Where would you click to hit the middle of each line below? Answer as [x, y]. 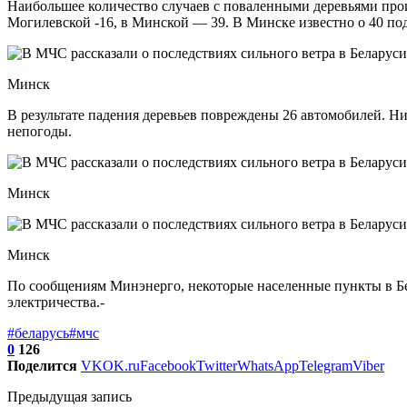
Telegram [326, 365]
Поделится [42, 365]
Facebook [168, 365]
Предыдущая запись [69, 396]
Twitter [217, 365]
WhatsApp [268, 365]
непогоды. [40, 131]
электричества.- [56, 302]
